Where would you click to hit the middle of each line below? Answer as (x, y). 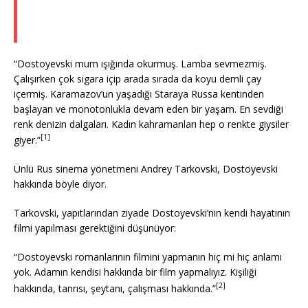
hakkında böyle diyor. (60, 184)
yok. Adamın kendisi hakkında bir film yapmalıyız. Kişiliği (135, 272)
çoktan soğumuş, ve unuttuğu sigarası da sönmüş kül (161, 14)
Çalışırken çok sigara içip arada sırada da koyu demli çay (137, 78)
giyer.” (27, 140)
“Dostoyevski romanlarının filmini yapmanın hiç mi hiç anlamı (148, 257)
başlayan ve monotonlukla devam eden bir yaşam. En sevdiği (148, 109)
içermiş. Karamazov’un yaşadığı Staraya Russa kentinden (139, 93)
